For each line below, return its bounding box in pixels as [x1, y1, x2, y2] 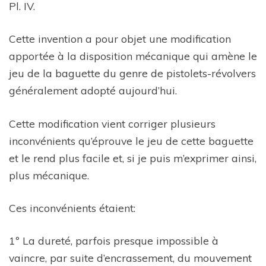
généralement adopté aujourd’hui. [9, 84, 177, 97]
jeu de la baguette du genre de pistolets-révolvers [9, 66, 256, 80]
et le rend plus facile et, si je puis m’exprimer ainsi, [9, 151, 256, 164]
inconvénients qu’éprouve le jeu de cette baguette [9, 134, 254, 147]
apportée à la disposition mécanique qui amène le [9, 49, 257, 63]
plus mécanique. [9, 168, 89, 182]
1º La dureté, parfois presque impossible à [9, 234, 218, 248]
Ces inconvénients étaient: [9, 201, 135, 214]
